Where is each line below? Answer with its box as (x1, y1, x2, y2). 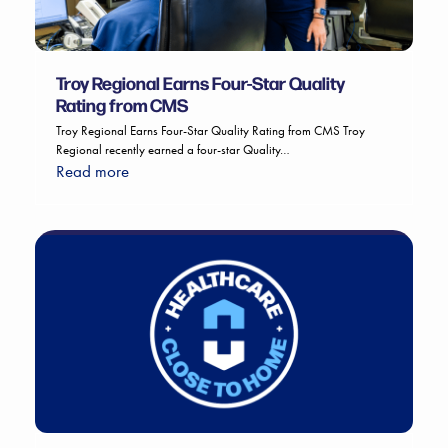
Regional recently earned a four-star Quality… (55, 141, 290, 157)
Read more (55, 160, 129, 181)
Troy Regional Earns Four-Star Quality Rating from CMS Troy (55, 122, 365, 138)
